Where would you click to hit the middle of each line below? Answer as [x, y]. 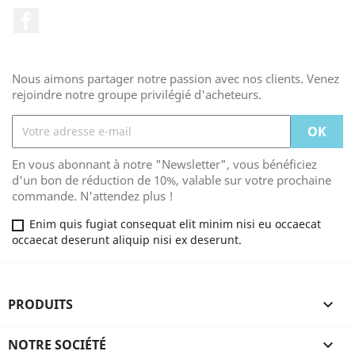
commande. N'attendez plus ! [93, 195]
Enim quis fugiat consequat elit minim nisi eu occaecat [175, 223]
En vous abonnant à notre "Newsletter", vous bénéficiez [164, 164]
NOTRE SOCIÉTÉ [57, 344]
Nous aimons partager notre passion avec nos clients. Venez [176, 78]
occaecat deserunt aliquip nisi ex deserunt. [127, 239]
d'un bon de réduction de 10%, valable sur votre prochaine [172, 179]
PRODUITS [40, 304]
